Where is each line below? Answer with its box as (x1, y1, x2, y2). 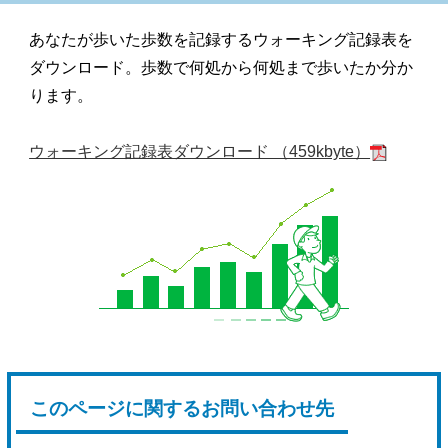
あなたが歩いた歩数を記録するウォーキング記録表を (29, 30, 414, 48)
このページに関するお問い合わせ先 (30, 397, 335, 419)
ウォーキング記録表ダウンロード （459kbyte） (29, 142, 371, 160)
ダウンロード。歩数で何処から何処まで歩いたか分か (29, 58, 414, 76)
